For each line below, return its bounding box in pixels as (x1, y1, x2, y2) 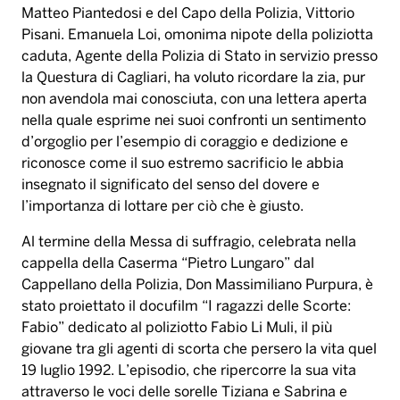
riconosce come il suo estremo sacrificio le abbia (21, 156, 344, 171)
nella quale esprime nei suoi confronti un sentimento (21, 113, 366, 128)
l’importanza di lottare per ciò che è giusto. (21, 199, 304, 213)
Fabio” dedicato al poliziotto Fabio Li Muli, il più (21, 321, 332, 335)
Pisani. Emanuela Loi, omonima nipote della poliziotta (21, 28, 373, 42)
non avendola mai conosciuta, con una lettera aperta (21, 92, 367, 106)
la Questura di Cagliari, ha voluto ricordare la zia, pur (21, 71, 365, 85)
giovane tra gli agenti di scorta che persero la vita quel (21, 342, 377, 356)
